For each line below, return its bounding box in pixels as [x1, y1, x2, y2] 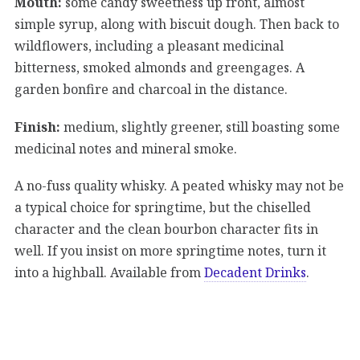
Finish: [14, 117, 60, 136]
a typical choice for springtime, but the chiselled [14, 198, 311, 216]
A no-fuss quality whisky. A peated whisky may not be [14, 176, 344, 194]
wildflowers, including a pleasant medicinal [14, 36, 284, 55]
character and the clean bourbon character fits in [14, 219, 318, 238]
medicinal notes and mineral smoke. [14, 139, 237, 157]
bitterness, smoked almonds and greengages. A [14, 58, 305, 76]
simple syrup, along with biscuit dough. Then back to [14, 14, 339, 33]
